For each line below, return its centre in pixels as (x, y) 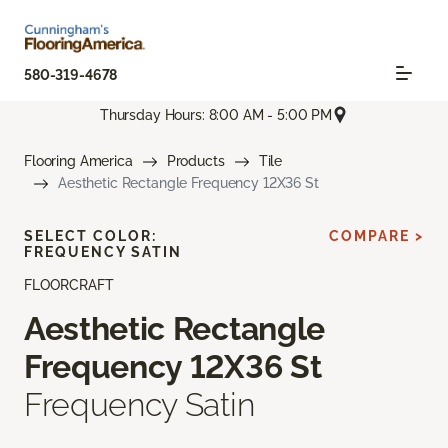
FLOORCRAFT (69, 285)
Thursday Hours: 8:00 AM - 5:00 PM (216, 114)
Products (195, 161)
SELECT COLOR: (90, 236)
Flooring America (78, 161)
